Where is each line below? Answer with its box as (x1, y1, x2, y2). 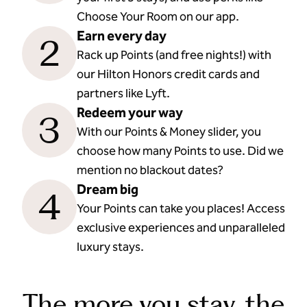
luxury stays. (77, 239, 144, 254)
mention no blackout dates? (77, 162, 223, 177)
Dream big (77, 181, 138, 197)
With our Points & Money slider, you (77, 124, 261, 139)
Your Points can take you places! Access (77, 201, 285, 216)
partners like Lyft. (77, 86, 170, 101)
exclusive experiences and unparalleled (77, 220, 285, 235)
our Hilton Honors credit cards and (77, 66, 260, 82)
